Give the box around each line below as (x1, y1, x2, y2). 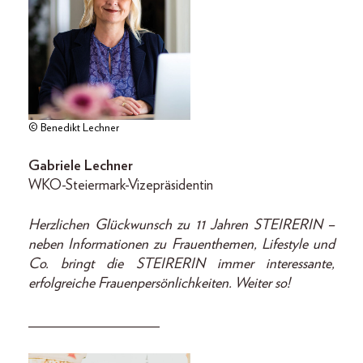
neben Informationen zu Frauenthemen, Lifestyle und (28, 237, 335, 253)
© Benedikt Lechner (28, 122, 119, 135)
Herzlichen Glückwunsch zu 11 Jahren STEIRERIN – (28, 218, 335, 233)
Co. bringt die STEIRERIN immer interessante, (28, 257, 335, 272)
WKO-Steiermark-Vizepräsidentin (28, 178, 213, 194)
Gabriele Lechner (28, 159, 133, 174)
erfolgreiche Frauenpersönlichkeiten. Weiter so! (28, 276, 290, 292)
